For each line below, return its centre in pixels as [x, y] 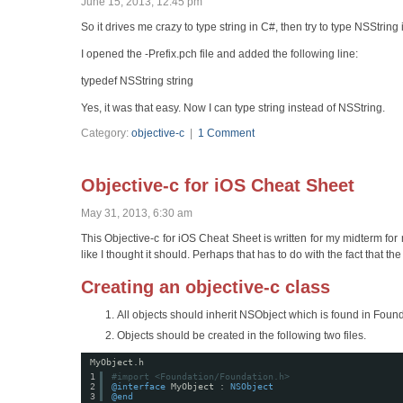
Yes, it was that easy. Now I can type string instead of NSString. [233, 107]
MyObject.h [117, 363]
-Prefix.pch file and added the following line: [251, 54]
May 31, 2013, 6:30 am [137, 213]
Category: [106, 133]
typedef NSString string [137, 81]
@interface [139, 387]
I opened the [113, 54]
